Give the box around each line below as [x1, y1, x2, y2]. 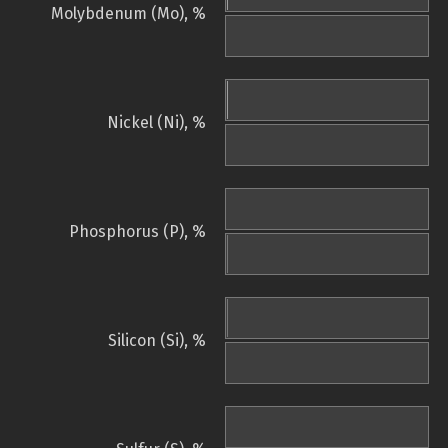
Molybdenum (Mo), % [51, 4, 206, 24]
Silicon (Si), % [108, 331, 206, 351]
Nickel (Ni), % [107, 113, 206, 133]
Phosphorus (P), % [69, 222, 206, 242]
